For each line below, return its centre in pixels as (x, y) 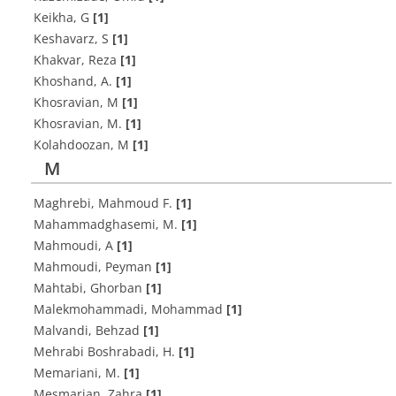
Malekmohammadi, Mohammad (130, 309)
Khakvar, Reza (77, 60)
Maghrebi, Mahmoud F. (105, 203)
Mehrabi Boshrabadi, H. (106, 351)
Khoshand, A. (75, 81)
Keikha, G (63, 17)
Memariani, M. (79, 373)
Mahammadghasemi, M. (107, 224)
